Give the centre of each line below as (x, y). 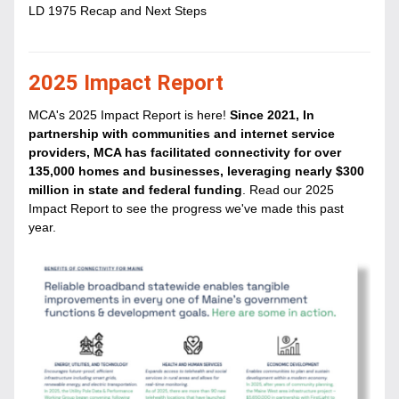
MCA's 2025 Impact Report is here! (129, 115)
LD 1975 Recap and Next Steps (118, 11)
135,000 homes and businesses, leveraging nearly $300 (196, 171)
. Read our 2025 (288, 190)
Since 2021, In (272, 115)
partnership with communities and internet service (182, 134)
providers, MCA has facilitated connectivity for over (185, 152)
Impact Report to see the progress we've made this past (186, 208)
